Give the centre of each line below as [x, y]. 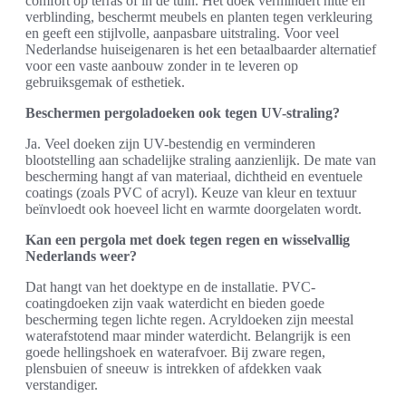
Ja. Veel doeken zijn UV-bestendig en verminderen [170, 144]
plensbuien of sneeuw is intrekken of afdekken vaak [174, 369]
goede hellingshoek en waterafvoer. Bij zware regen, [175, 353]
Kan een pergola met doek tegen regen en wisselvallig [188, 240]
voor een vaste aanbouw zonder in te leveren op [162, 66]
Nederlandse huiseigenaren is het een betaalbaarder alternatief [201, 50]
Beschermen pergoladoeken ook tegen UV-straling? [183, 113]
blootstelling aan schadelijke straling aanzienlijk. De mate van [201, 160]
